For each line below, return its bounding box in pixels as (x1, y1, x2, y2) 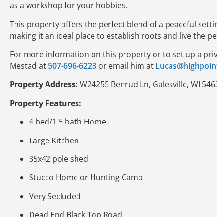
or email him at (96, 60, 155, 71)
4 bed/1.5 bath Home (29, 116, 106, 127)
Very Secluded (29, 190, 81, 201)
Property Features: (10, 97, 81, 108)
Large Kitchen (29, 135, 79, 146)
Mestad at (10, 60, 48, 71)
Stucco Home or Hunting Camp (29, 172, 143, 183)
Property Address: (10, 79, 78, 90)
